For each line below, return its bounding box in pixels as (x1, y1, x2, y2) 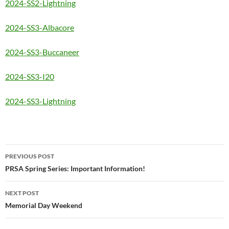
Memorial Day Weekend (5, 201, 82, 210)
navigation (5, 162, 68, 179)
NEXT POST (5, 189, 39, 197)
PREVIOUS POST (5, 152, 54, 161)
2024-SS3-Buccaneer (5, 47, 79, 57)
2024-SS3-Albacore (5, 22, 74, 33)
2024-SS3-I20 (5, 72, 54, 82)
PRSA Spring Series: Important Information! (5, 164, 145, 173)
